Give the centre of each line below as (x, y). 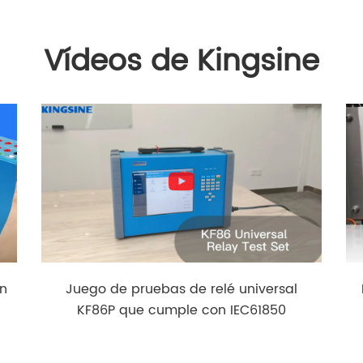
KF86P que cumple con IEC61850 (181, 310)
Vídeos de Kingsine (181, 62)
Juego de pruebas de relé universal (181, 289)
